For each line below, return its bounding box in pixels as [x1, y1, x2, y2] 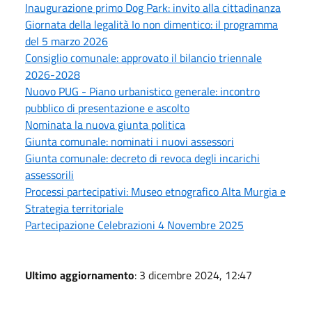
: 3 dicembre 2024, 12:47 [134, 266, 252, 283]
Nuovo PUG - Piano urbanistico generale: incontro [25, 82, 260, 100]
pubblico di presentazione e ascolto [25, 99, 189, 116]
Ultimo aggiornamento [25, 266, 134, 283]
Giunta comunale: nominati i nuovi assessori [25, 132, 234, 150]
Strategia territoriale [25, 199, 123, 217]
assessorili [25, 166, 74, 183]
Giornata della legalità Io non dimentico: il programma [25, 15, 278, 33]
